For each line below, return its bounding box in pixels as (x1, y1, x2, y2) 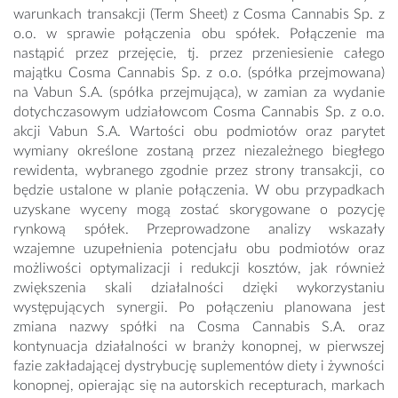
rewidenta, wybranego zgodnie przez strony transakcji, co (13, 163, 385, 179)
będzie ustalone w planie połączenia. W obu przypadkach (13, 183, 385, 198)
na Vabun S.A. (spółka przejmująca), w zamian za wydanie (13, 85, 385, 100)
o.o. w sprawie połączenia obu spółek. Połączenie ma (13, 27, 385, 42)
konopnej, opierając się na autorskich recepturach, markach (13, 378, 385, 394)
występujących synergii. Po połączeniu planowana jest (13, 300, 385, 315)
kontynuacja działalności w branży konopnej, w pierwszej (13, 339, 385, 354)
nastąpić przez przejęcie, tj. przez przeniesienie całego (13, 46, 385, 61)
